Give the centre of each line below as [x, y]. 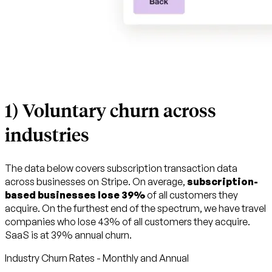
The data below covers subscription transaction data [121, 168]
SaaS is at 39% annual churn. [68, 235]
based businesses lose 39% [75, 195]
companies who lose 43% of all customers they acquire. [127, 222]
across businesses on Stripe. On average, [96, 182]
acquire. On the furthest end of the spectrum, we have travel [135, 209]
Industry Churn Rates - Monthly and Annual [97, 258]
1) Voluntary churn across [110, 110]
